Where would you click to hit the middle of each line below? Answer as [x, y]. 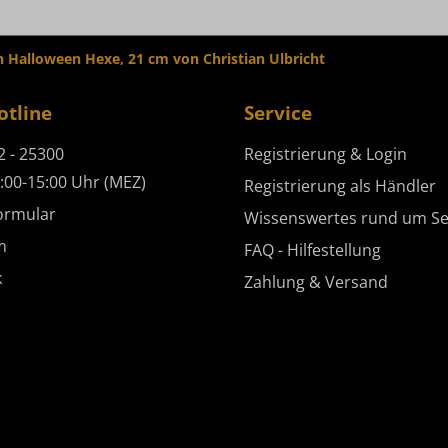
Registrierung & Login [325, 154]
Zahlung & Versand [316, 282]
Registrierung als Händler [340, 186]
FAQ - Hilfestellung [312, 250]
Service [278, 112]
